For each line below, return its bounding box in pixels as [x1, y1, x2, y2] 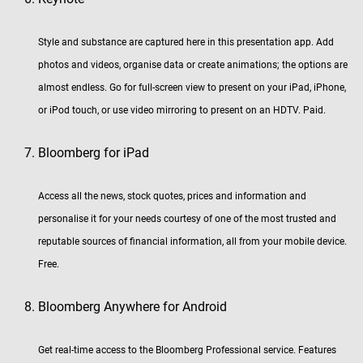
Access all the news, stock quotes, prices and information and [38, 190, 306, 202]
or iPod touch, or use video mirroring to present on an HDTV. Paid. [38, 105, 326, 116]
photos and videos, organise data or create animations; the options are [38, 59, 348, 70]
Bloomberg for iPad [38, 145, 149, 160]
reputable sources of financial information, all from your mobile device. [38, 236, 347, 247]
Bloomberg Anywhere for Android [38, 299, 227, 314]
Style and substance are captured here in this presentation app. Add [38, 36, 334, 48]
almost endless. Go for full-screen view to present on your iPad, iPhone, [38, 82, 346, 93]
